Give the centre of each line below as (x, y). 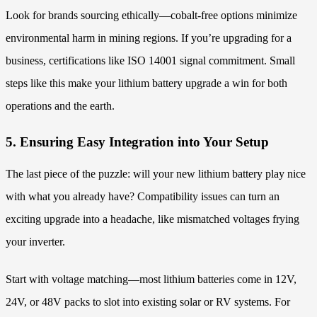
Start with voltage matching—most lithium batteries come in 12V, (151, 279)
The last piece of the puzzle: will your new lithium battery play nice (156, 174)
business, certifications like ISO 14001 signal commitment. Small (150, 60)
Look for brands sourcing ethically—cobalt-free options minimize (151, 15)
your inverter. (35, 242)
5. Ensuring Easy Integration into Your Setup (137, 142)
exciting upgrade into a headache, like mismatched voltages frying (152, 219)
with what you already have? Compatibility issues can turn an (143, 197)
